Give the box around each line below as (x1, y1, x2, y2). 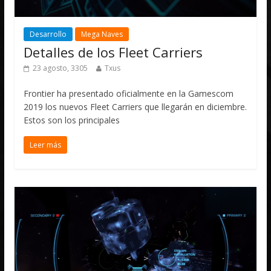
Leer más (30, 140, 62, 151)
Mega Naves (81, 29, 123, 40)
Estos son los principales (24, 114, 120, 126)
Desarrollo (30, 29, 67, 40)
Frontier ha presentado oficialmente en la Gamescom (24, 88, 234, 100)
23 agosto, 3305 (33, 63, 88, 74)
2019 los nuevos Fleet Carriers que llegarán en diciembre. (24, 101, 247, 113)
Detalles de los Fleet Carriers (24, 43, 203, 62)
